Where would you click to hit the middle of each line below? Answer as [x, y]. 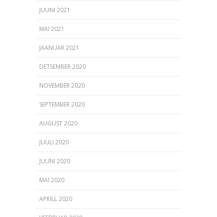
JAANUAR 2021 [59, 47]
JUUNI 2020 [55, 161]
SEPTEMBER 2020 [62, 104]
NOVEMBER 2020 [62, 85]
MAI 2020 [52, 180]
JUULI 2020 [54, 142]
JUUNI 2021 [55, 10]
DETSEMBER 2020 [62, 66]
